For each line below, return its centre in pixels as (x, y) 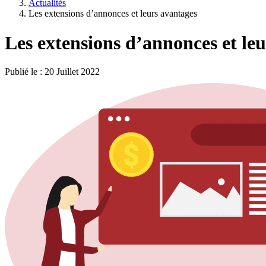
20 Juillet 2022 (72, 72)
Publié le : (25, 72)
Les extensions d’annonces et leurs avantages (113, 14)
